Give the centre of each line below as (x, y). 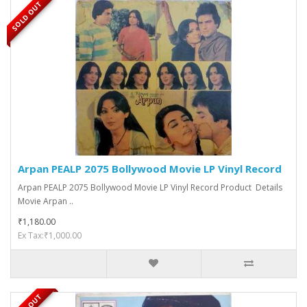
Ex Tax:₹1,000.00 (50, 235)
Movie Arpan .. (46, 201)
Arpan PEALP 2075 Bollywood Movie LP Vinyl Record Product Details (150, 187)
